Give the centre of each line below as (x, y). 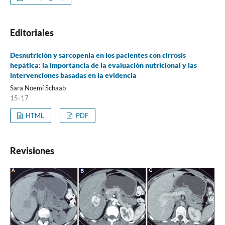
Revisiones (32, 150)
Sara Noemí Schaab (38, 88)
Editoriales (32, 32)
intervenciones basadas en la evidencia (73, 75)
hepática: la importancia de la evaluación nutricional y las (103, 65)
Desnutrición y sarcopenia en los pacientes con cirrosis (98, 55)
